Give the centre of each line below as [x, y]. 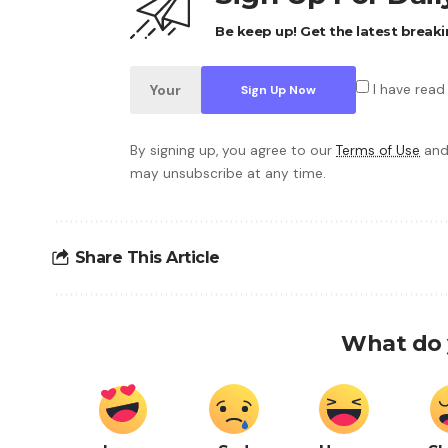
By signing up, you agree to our [233, 150]
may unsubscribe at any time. [228, 173]
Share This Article [147, 258]
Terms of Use [378, 150]
